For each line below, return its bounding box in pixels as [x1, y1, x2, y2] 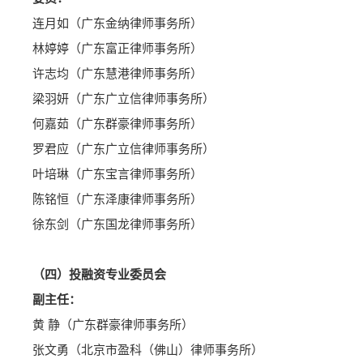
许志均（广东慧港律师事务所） [32, 67, 203, 81]
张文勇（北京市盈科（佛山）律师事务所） [32, 344, 263, 357]
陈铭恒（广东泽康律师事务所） [32, 193, 203, 207]
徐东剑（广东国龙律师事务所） [32, 218, 203, 232]
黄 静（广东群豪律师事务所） [32, 318, 194, 332]
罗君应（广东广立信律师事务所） [32, 143, 215, 156]
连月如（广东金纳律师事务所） [32, 17, 203, 31]
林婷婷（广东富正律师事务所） [32, 42, 203, 56]
